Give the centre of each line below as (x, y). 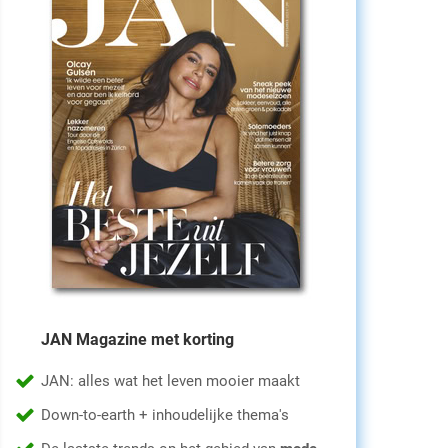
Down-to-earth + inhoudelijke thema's (165, 415)
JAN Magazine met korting (137, 339)
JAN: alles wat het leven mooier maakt (170, 381)
